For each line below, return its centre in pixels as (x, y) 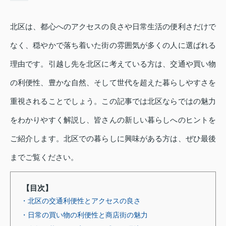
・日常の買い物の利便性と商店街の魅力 (84, 215)
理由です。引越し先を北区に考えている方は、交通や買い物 (113, 64)
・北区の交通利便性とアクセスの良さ (81, 201)
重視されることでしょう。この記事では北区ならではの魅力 (113, 101)
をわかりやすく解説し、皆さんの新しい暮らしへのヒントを (113, 120)
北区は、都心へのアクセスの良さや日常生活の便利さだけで (113, 26)
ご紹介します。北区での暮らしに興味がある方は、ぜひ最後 (113, 138)
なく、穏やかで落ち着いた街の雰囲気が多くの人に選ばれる (113, 45)
